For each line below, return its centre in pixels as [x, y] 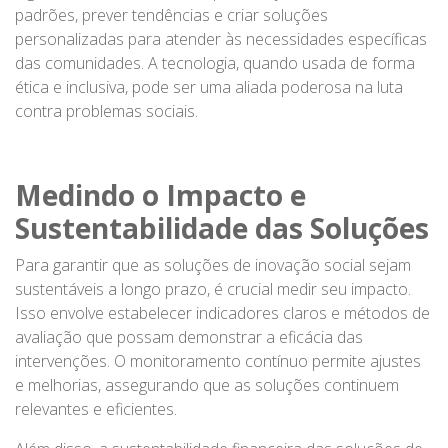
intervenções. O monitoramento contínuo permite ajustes [218, 360]
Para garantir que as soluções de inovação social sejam [213, 264]
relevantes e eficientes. [96, 408]
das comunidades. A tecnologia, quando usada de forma [215, 62]
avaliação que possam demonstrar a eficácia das [189, 336]
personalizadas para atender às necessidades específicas [221, 38]
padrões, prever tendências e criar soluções [171, 14]
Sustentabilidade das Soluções [222, 227]
